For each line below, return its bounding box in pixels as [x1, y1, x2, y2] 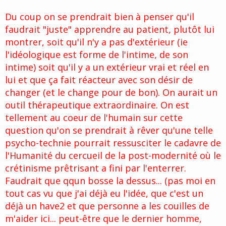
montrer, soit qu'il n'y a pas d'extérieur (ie [5, 36, 188, 48]
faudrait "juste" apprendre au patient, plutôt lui [5, 23, 214, 36]
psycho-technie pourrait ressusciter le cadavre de [5, 137, 221, 149]
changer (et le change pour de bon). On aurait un [5, 86, 217, 99]
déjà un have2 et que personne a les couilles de [5, 200, 209, 212]
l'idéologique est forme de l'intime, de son [5, 48, 188, 61]
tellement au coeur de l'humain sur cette [5, 111, 183, 124]
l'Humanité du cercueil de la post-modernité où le [5, 149, 221, 162]
